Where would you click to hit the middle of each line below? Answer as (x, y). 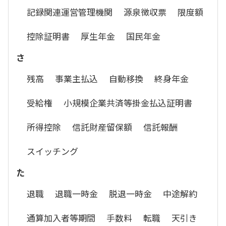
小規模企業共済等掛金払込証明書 (128, 103)
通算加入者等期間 (61, 218)
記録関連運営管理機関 (70, 12)
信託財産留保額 (102, 127)
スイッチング (52, 151)
